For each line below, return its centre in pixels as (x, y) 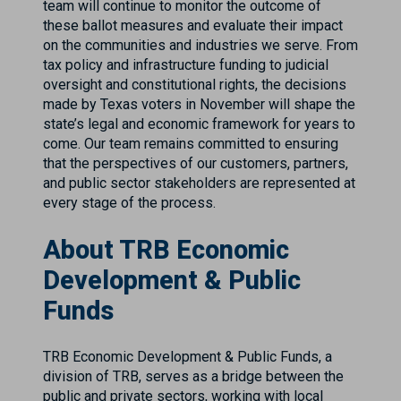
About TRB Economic (166, 249)
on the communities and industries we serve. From (200, 45)
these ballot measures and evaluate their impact (193, 25)
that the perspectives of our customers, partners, (196, 163)
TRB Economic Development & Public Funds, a (188, 356)
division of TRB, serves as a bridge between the (193, 376)
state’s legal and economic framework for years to (199, 124)
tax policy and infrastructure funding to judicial (186, 64)
